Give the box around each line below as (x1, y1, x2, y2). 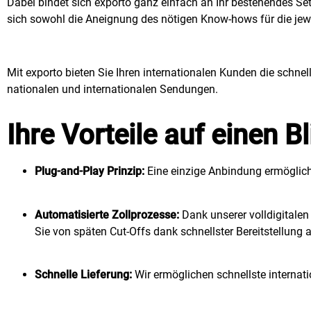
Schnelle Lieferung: (35, 268, 132, 282)
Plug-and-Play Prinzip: (35, 165, 144, 178)
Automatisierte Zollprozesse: (35, 208, 179, 221)
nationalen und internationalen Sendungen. (7, 83, 218, 96)
